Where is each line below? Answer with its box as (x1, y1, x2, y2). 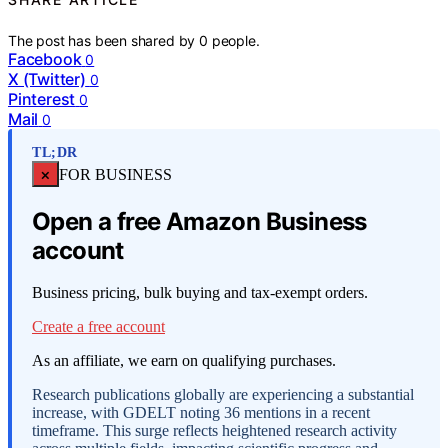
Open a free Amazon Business (32, 206, 367, 236)
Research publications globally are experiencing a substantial (32, 386, 414, 404)
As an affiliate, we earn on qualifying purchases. (32, 352, 336, 370)
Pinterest (8, 88, 76, 109)
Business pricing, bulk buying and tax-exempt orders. (32, 284, 368, 302)
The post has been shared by (8, 31, 200, 49)
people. (211, 31, 260, 49)
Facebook (8, 48, 82, 69)
